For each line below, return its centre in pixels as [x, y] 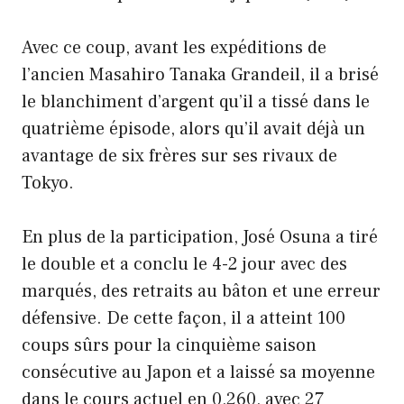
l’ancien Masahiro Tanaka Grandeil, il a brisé [200, 74]
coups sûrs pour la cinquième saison [169, 345]
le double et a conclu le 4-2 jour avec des [184, 264]
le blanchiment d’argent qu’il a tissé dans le [196, 101]
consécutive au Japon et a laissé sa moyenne [198, 372]
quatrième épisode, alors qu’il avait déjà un [193, 129]
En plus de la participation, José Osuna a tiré [200, 237]
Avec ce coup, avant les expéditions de [174, 47]
